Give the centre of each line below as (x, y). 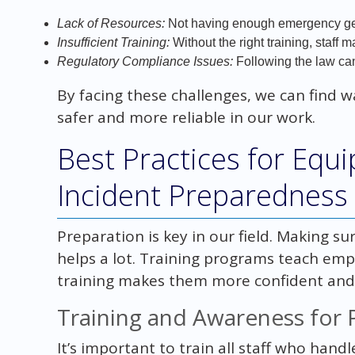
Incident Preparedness (202, 195)
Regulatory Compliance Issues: (145, 61)
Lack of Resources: (111, 23)
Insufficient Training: (113, 42)
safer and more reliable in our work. (186, 117)
